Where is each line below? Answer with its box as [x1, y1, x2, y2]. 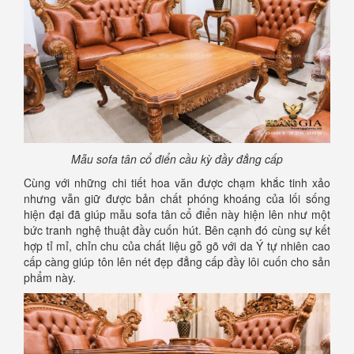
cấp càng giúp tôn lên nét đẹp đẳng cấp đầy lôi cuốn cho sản [24, 253, 330, 269]
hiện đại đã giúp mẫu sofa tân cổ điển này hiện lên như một [24, 205, 330, 222]
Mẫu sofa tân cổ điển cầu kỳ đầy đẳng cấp [71, 150, 283, 167]
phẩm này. [24, 269, 76, 285]
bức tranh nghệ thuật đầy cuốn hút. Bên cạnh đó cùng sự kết [24, 221, 330, 238]
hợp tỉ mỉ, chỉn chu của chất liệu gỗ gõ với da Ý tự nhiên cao [24, 237, 330, 254]
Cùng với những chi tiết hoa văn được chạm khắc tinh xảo [24, 174, 330, 190]
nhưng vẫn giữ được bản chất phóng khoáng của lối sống [24, 190, 330, 206]
